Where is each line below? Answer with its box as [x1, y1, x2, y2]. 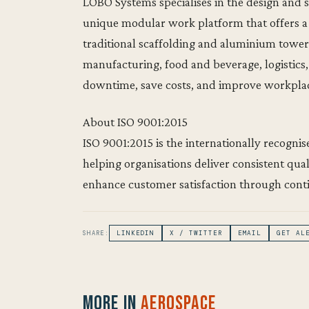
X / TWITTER [170, 229, 223, 238]
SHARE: [83, 229, 109, 238]
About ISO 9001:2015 [83, 114, 188, 130]
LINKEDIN [116, 229, 155, 238]
